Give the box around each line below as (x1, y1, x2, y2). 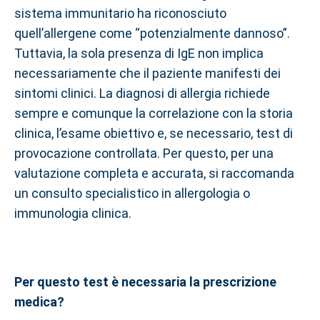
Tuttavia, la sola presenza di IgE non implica (14, 46, 264, 61)
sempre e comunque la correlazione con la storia (14, 106, 293, 121)
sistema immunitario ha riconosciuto (14, 6, 226, 21)
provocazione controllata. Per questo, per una (14, 146, 274, 161)
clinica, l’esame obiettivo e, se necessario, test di (14, 126, 293, 141)
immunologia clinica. (14, 206, 131, 221)
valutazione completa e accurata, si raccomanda (14, 166, 294, 181)
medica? (14, 294, 64, 309)
